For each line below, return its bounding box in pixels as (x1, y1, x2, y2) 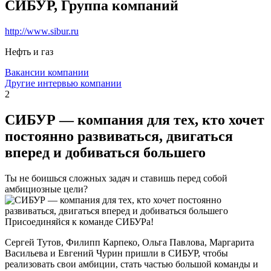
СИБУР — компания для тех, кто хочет (5, 111, 264, 128)
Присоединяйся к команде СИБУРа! (5, 216, 154, 227)
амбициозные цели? (5, 183, 88, 194)
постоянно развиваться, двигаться (5, 128, 233, 144)
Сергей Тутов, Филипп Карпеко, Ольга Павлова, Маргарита (5, 237, 254, 247)
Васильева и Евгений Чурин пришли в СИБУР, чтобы (5, 247, 228, 258)
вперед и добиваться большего (5, 144, 206, 160)
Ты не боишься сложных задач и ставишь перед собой (5, 172, 227, 183)
